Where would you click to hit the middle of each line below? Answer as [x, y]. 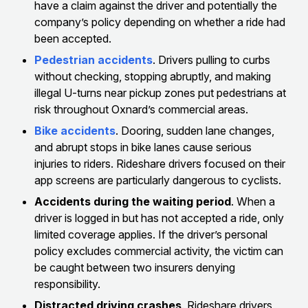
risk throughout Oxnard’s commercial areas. [141, 109]
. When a [253, 201]
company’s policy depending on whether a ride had [160, 22]
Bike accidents [75, 130]
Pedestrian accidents [93, 59]
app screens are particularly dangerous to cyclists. [158, 180]
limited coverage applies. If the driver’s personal [151, 234]
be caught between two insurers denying [135, 267]
